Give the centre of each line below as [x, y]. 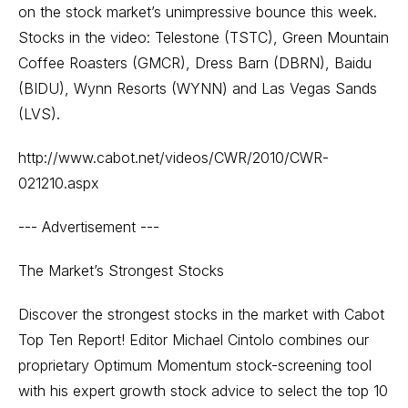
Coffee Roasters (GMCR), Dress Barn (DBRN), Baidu [195, 63]
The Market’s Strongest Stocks [121, 270]
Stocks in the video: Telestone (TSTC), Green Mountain [204, 37]
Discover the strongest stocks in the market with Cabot [201, 314]
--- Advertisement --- [89, 227]
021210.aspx [59, 183]
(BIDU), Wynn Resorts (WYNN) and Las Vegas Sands [198, 88]
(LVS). [39, 114]
